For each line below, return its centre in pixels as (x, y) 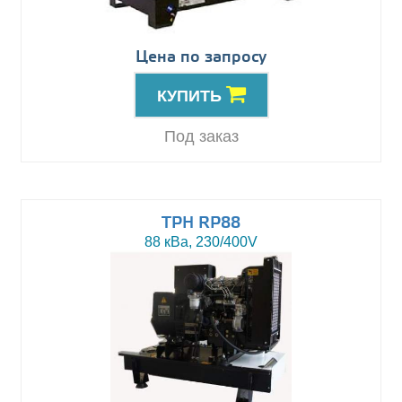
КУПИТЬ (191, 96)
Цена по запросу (201, 58)
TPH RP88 (201, 224)
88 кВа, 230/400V (201, 242)
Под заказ (201, 137)
